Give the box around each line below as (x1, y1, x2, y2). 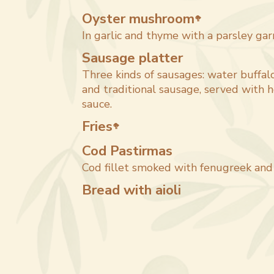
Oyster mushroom (82, 9, 195, 28)
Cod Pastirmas (82, 141, 173, 160)
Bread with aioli (82, 180, 182, 199)
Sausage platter (82, 48, 183, 67)
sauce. (82, 97, 113, 111)
